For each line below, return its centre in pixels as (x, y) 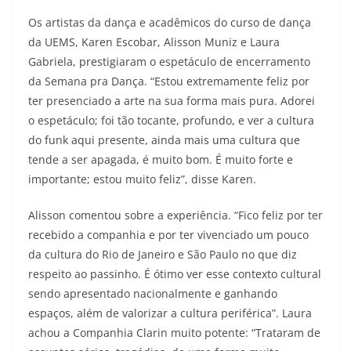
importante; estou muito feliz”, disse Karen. (142, 179)
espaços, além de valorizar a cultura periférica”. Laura (170, 313)
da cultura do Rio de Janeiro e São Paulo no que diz (163, 254)
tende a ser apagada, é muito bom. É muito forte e (161, 159)
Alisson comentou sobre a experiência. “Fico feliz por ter (175, 215)
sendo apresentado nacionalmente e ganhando (153, 293)
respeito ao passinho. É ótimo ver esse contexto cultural (175, 274)
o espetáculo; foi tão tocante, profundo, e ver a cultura (171, 120)
